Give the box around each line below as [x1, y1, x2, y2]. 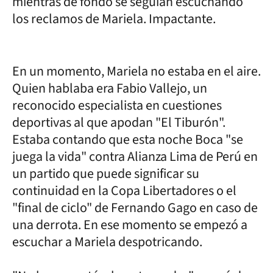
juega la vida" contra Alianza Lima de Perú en [12, 146, 258, 166]
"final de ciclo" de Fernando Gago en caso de [12, 197, 258, 218]
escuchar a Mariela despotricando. [12, 232, 202, 252]
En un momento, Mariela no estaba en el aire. [12, 61, 261, 81]
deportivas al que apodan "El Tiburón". [12, 112, 225, 132]
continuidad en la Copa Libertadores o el [12, 180, 236, 200]
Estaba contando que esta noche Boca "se [12, 129, 243, 149]
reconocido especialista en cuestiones [12, 95, 222, 115]
